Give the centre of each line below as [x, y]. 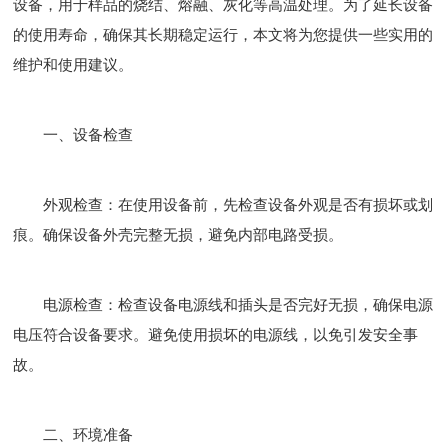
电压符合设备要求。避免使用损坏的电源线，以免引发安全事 [216, 334]
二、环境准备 [73, 434]
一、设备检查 [73, 134]
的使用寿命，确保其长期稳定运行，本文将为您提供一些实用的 [223, 34]
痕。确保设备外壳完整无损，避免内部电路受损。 [178, 234]
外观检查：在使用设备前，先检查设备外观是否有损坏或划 [223, 204]
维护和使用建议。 [73, 64]
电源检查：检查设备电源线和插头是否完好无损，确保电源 [223, 304]
